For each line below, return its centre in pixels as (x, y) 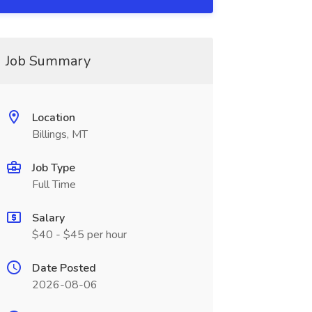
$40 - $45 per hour (79, 235)
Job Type (53, 168)
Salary (48, 218)
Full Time (54, 185)
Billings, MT (60, 134)
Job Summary (48, 61)
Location (53, 118)
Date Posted (64, 268)
